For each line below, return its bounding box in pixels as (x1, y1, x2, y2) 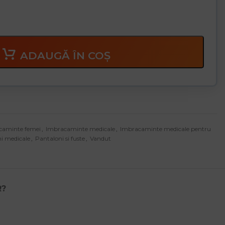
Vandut (90, 135, 111, 143)
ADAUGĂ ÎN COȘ (20, 49, 110, 62)
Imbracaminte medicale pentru (120, 125, 211, 133)
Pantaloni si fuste (35, 135, 85, 143)
